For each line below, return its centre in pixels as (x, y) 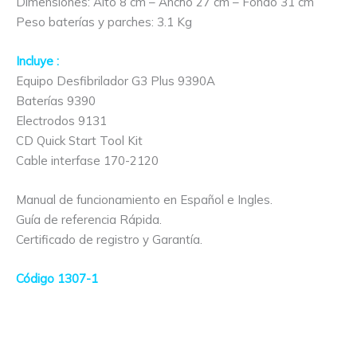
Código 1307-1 (57, 278)
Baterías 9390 (56, 100)
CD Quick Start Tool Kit (79, 140)
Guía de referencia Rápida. (89, 219)
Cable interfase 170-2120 (87, 160)
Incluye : (37, 61)
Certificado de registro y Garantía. (109, 239)
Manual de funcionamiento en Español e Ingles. (144, 199)
